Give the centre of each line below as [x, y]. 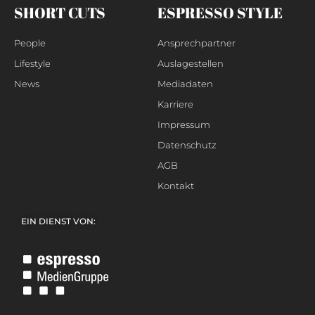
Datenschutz [187, 145]
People [30, 43]
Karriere [175, 104]
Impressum [184, 125]
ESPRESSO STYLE [220, 13]
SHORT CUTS [60, 13]
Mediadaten [185, 84]
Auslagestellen [191, 64]
